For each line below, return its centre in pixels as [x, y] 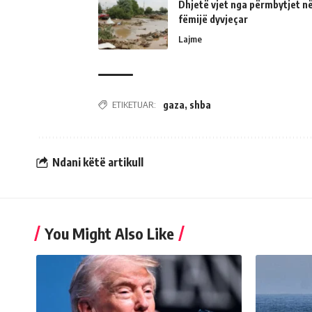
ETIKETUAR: [134, 104]
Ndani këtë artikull [98, 163]
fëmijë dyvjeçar [213, 19]
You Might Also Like [109, 233]
